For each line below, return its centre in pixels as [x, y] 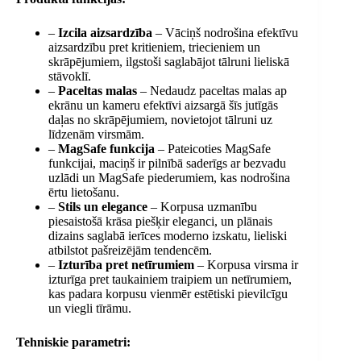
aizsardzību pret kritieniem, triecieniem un [154, 48]
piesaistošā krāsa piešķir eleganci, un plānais [160, 222]
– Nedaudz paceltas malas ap [212, 91]
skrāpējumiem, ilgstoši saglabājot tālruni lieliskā [169, 62]
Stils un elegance [103, 207]
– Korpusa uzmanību [202, 207]
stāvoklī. [70, 77]
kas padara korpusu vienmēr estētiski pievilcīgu [168, 294]
